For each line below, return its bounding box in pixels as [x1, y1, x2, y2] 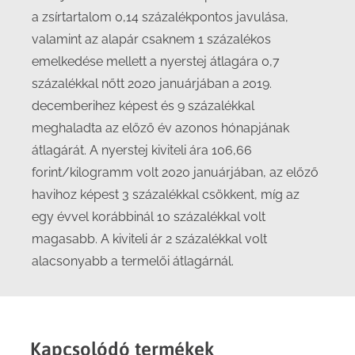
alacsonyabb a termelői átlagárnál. [32, 254, 234, 269]
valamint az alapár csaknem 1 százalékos [32, 32, 271, 47]
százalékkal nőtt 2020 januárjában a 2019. [32, 76, 272, 91]
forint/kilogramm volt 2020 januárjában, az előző [32, 165, 319, 180]
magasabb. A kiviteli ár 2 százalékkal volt [32, 231, 267, 246]
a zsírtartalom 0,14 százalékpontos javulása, [32, 10, 288, 25]
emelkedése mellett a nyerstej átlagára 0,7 [32, 54, 280, 69]
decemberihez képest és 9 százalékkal [32, 98, 254, 113]
